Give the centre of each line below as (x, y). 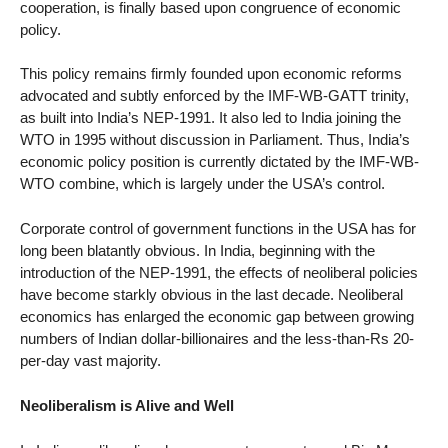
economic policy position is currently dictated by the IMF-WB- (219, 162)
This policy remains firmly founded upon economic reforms (211, 74)
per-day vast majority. (90, 361)
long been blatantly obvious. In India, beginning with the (197, 251)
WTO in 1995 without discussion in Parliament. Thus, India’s (215, 140)
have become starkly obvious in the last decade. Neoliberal (211, 295)
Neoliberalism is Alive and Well (127, 405)
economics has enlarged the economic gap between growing (217, 317)
